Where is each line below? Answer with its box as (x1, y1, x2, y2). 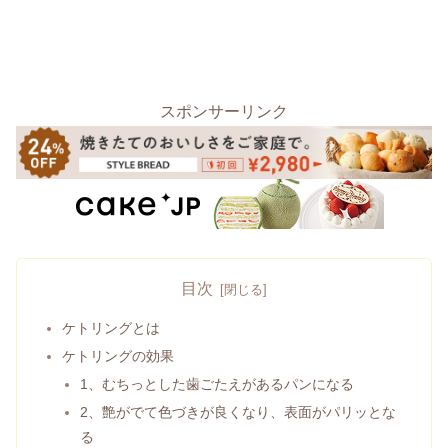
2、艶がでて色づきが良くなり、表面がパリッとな (79, 404, 396, 421)
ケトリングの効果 (62, 348, 175, 365)
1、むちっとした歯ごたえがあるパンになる (79, 376, 354, 393)
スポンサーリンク (160, 102, 288, 120)
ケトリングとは (62, 320, 161, 337)
